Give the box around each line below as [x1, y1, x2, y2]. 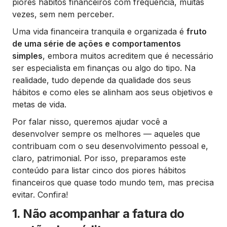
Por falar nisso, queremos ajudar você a [12, 117, 167, 127]
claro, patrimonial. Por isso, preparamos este [12, 153, 186, 163]
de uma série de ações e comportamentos [12, 39, 181, 49]
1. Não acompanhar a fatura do [12, 206, 184, 221]
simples [12, 51, 43, 61]
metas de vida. [12, 99, 66, 109]
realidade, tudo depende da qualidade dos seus [12, 75, 191, 85]
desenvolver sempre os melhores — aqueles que [12, 129, 200, 139]
